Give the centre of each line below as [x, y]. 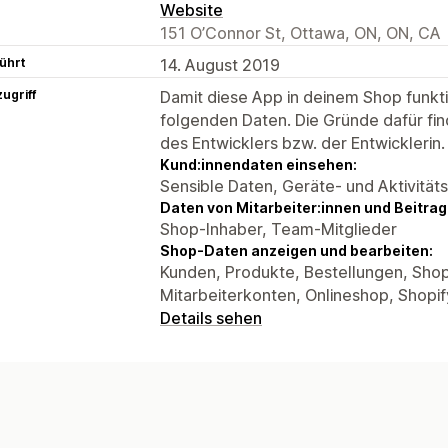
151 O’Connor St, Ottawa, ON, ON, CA [300, 32]
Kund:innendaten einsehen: [258, 164]
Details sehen [211, 317]
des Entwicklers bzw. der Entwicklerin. [302, 142]
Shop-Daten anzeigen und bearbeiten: [296, 250]
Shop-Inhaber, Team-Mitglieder [278, 228]
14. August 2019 [220, 64]
